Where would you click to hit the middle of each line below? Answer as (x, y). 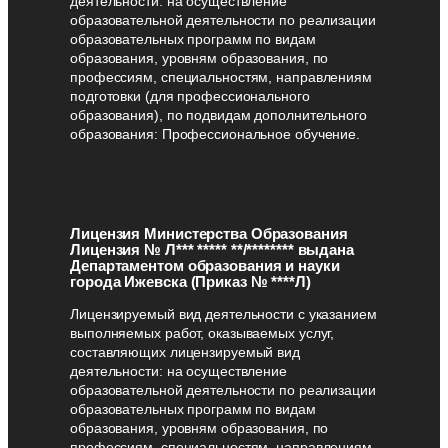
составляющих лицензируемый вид (185, 351)
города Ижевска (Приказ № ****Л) (190, 281)
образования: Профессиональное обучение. (215, 134)
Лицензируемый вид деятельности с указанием (223, 313)
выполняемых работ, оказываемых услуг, (202, 332)
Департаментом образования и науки (205, 265)
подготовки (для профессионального (190, 96)
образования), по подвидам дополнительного (218, 115)
